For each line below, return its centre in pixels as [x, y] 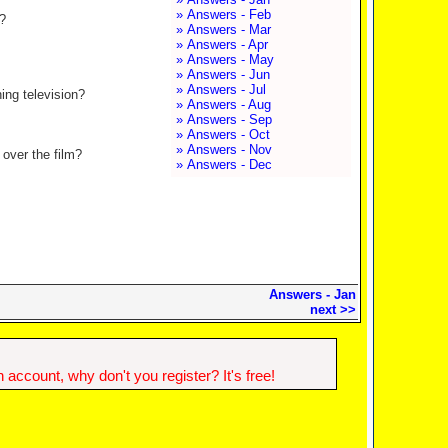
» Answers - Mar [223, 29]
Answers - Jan [312, 294]
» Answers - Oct [222, 134]
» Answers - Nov [223, 149]
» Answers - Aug [223, 104]
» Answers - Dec [223, 164]
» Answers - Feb [223, 14]
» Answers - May [224, 59]
